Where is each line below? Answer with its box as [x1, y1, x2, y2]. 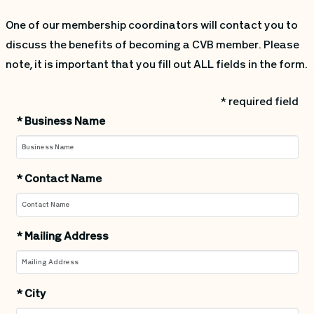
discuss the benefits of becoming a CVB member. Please [5, 40, 299, 52]
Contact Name [22, 174, 102, 186]
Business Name [22, 116, 105, 128]
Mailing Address [22, 231, 109, 243]
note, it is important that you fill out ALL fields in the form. [5, 60, 308, 71]
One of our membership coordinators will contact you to [5, 20, 298, 32]
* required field [219, 97, 299, 109]
